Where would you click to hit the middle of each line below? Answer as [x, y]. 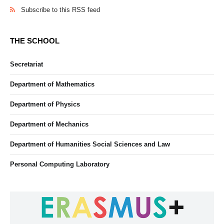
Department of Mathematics [52, 84]
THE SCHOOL [35, 41]
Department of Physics [45, 104]
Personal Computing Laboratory [60, 164]
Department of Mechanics [49, 124]
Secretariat [26, 64]
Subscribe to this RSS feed [60, 10]
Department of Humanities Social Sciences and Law [90, 144]
